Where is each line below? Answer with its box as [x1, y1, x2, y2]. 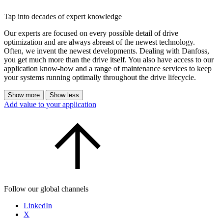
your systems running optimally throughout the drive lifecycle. [4, 73, 196, 82]
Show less [50, 91, 79, 99]
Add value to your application [4, 100, 96, 109]
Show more [8, 91, 40, 99]
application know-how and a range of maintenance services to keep [4, 64, 212, 73]
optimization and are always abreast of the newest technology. [4, 38, 195, 47]
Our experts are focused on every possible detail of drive [4, 29, 178, 38]
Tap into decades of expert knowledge [4, 12, 122, 21]
